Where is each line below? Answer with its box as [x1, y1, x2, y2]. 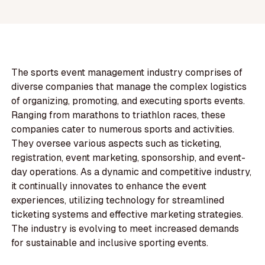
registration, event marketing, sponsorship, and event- [11, 151, 246, 164]
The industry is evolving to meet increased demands [11, 222, 240, 235]
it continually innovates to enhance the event [11, 180, 207, 193]
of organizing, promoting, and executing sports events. [11, 95, 245, 108]
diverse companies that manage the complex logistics [11, 80, 247, 93]
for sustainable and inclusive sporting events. [11, 237, 209, 250]
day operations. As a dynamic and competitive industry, [11, 166, 252, 179]
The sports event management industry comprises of [11, 66, 243, 79]
